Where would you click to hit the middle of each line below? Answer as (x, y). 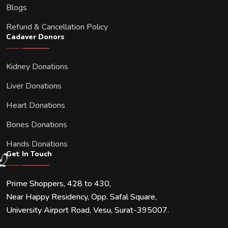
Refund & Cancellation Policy (57, 27)
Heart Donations (36, 105)
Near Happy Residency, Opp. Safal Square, (81, 197)
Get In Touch (29, 154)
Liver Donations (34, 86)
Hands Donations (37, 144)
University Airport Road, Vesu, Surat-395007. (88, 210)
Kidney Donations (37, 66)
